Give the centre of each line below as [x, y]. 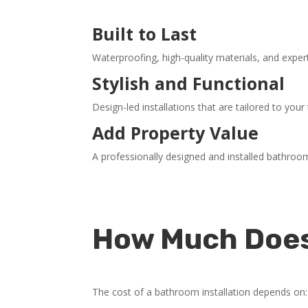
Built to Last [145, 33]
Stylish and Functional [189, 83]
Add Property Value [176, 132]
